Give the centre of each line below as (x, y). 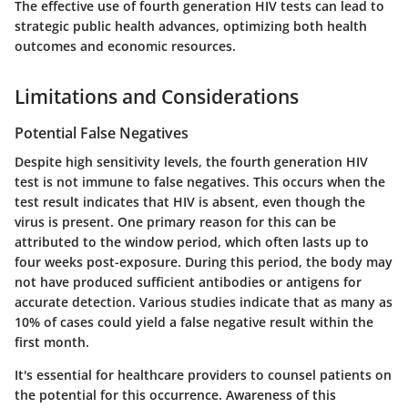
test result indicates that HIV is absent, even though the (190, 201)
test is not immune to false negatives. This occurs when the (200, 181)
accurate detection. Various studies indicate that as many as (204, 301)
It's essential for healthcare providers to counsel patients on (203, 374)
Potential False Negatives (102, 133)
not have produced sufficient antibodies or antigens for (188, 281)
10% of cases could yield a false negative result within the (194, 321)
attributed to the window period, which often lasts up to (192, 241)
